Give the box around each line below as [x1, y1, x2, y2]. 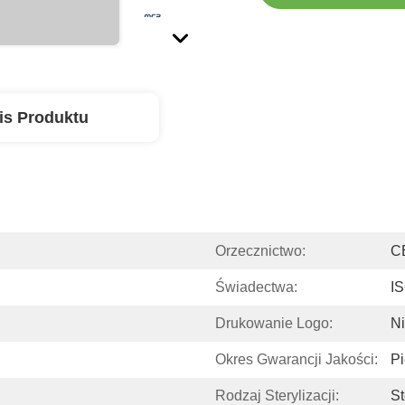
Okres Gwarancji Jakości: [215, 352, 378, 367]
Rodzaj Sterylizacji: [215, 388, 339, 403]
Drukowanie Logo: [215, 316, 333, 331]
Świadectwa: [215, 279, 297, 295]
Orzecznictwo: [215, 243, 306, 259]
